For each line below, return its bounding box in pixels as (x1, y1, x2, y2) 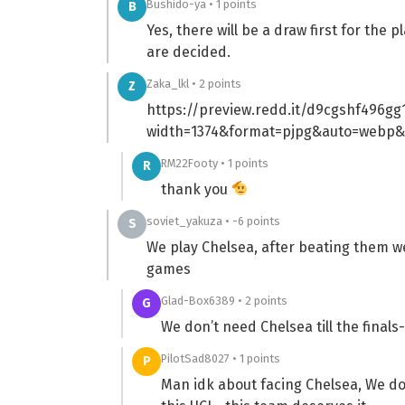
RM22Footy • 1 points (161, 155, 268, 170)
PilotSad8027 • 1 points (161, 351, 280, 365)
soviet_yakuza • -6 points (146, 213, 280, 228)
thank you (161, 180, 231, 198)
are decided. (146, 42, 231, 61)
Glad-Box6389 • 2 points (161, 293, 287, 307)
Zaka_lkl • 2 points (146, 76, 241, 90)
